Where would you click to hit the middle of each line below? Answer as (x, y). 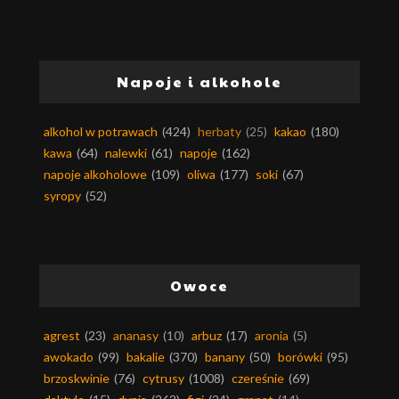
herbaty (220, 132)
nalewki (126, 153)
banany (225, 357)
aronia (272, 336)
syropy (62, 196)
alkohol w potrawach (101, 132)
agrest (62, 336)
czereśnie (258, 379)
